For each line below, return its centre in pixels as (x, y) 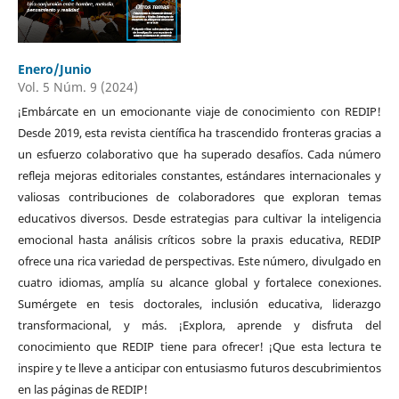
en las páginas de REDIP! (82, 389)
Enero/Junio (54, 69)
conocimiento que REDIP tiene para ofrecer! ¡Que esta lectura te (199, 346)
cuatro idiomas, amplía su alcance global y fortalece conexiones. (199, 282)
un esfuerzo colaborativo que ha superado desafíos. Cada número (199, 154)
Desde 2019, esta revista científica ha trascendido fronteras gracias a (199, 132)
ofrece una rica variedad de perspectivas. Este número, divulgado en (199, 261)
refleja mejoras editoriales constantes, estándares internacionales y (199, 175)
